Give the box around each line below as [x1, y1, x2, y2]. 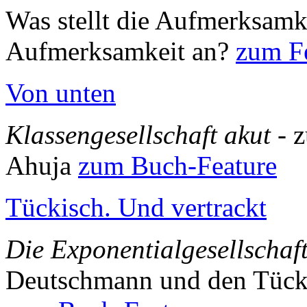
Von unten [5, 78, 116, 108]
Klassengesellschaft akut [5, 120, 271, 149]
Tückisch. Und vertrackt [5, 193, 267, 222]
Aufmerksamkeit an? [5, 36, 236, 66]
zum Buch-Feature [78, 151, 277, 180]
